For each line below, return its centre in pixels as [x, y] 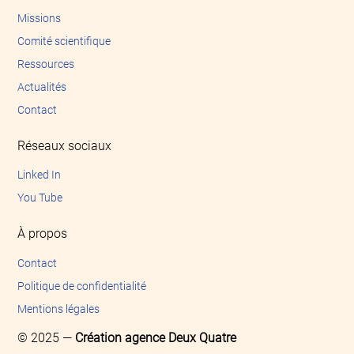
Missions [40, 18]
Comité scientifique [64, 41]
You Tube [40, 198]
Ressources [46, 64]
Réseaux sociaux [65, 145]
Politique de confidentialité [82, 286]
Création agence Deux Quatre [156, 337]
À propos [43, 234]
